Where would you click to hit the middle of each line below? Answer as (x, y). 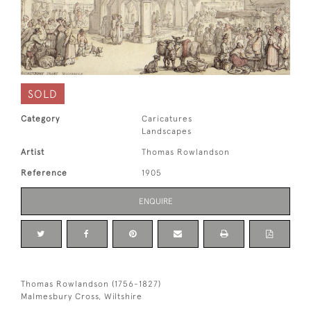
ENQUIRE (155, 201)
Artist (33, 152)
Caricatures (167, 118)
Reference (44, 173)
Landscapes (167, 131)
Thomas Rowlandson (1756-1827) (91, 284)
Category (40, 118)
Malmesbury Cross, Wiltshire (82, 296)
